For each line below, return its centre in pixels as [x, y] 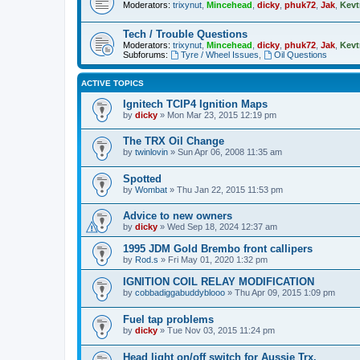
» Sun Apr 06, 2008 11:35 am [225, 152]
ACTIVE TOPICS [112, 83]
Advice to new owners [178, 216]
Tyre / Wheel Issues [219, 54]
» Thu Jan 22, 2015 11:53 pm [225, 189]
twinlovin [151, 152]
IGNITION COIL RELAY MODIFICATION [219, 282]
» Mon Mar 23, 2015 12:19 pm [217, 115]
